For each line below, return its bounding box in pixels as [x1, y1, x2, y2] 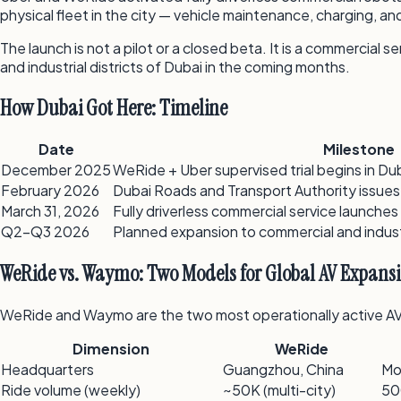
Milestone [323, 140, 395, 159]
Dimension [73, 339, 149, 359]
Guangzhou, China [223, 360, 344, 380]
